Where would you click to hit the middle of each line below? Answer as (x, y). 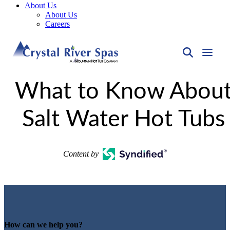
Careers (57, 24)
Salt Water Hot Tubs (123, 119)
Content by (81, 154)
